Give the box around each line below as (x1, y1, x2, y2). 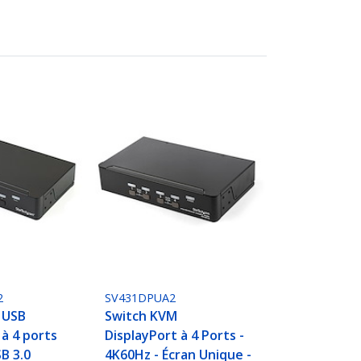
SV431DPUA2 (105, 290, 176, 306)
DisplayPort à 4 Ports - (105, 326, 245, 345)
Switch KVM (105, 307, 178, 326)
